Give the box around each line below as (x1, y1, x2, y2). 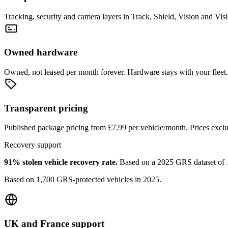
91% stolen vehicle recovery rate (4, 158, 116, 167)
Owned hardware (4, 47, 77, 58)
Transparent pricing (4, 102, 88, 113)
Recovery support (4, 140, 61, 150)
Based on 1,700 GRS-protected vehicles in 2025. (4, 175, 161, 184)
